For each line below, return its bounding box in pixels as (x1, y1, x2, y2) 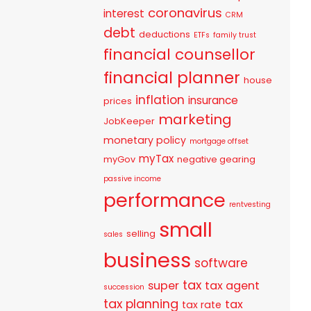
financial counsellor (103, 43, 256, 65)
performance (103, 187, 226, 213)
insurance (188, 92, 239, 108)
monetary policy (103, 133, 187, 147)
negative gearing (177, 153, 256, 165)
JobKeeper (103, 115, 155, 127)
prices (103, 94, 133, 107)
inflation (135, 91, 185, 108)
